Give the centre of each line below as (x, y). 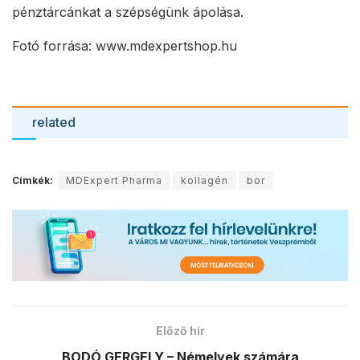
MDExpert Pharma (114, 181)
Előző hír (180, 331)
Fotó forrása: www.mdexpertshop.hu (125, 45)
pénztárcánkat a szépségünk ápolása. (128, 12)
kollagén (205, 181)
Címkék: (33, 181)
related (54, 123)
